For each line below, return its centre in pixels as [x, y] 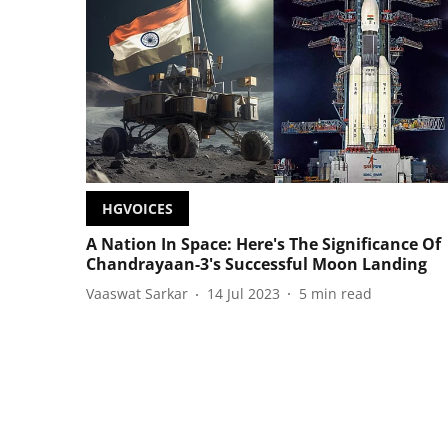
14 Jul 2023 [243, 294]
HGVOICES [137, 208]
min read [341, 294]
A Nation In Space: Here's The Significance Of [263, 243]
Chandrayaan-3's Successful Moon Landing [256, 263]
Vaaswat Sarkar [137, 294]
